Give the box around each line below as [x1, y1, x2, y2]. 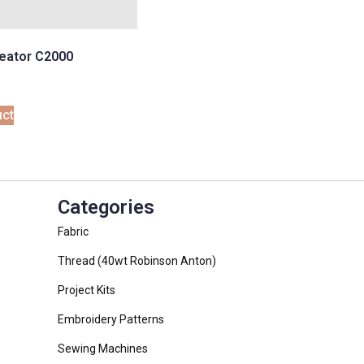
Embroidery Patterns [58, 313, 164, 327]
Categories [58, 196, 154, 219]
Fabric [58, 225, 89, 239]
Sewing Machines [58, 342, 148, 356]
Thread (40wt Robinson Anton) [58, 254, 216, 268]
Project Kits [58, 284, 115, 297]
